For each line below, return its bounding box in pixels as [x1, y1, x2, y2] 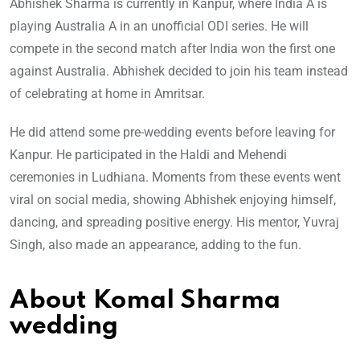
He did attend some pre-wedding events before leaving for [10, 125, 335, 141]
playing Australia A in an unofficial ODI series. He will [10, 18, 309, 35]
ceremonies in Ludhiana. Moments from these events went [10, 170, 341, 186]
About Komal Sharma [10, 288, 280, 314]
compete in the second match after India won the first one [10, 41, 335, 57]
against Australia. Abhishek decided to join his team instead [10, 63, 348, 80]
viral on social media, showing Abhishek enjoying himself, [10, 192, 336, 208]
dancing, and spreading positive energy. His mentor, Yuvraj [10, 215, 339, 231]
